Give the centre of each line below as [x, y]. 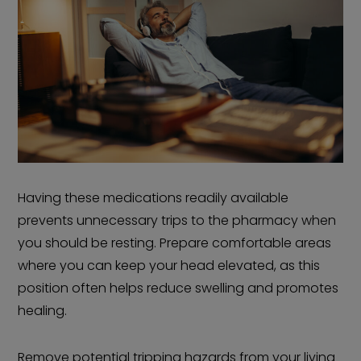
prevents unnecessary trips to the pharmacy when [177, 221]
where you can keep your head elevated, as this [169, 266]
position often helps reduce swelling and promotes [178, 288]
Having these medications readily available [154, 198]
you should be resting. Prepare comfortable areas [175, 243]
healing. [43, 311]
